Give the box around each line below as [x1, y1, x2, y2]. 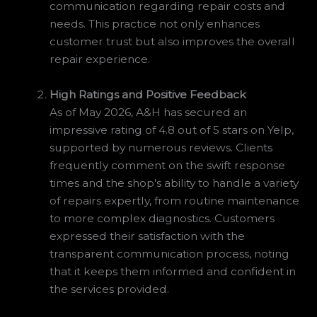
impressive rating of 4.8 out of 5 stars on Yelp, [50, 123, 294, 137]
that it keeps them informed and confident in [50, 265, 296, 279]
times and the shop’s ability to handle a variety [50, 176, 299, 190]
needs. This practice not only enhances [50, 17, 260, 31]
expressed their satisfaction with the [50, 229, 246, 243]
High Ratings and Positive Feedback [50, 88, 247, 102]
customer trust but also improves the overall [50, 35, 296, 49]
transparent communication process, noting [50, 247, 290, 261]
